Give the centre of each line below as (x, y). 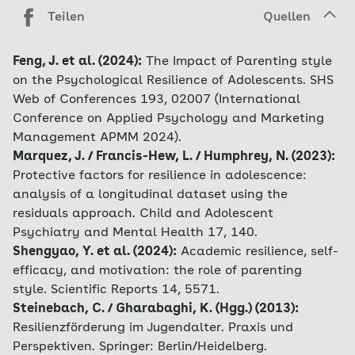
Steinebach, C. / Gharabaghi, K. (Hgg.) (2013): (156, 309)
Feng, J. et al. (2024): (77, 62)
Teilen (66, 17)
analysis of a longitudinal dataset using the (150, 195)
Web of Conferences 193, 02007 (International (157, 100)
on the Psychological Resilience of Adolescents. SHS (173, 81)
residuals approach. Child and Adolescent (143, 214)
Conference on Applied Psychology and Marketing (168, 119)
